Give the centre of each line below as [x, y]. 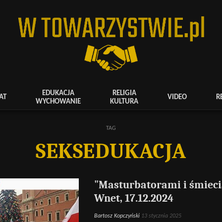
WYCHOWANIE [58, 102]
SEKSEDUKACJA [111, 151]
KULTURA [124, 102]
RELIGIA [124, 93]
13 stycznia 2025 [161, 216]
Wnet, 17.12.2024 [134, 198]
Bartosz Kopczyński [117, 216]
